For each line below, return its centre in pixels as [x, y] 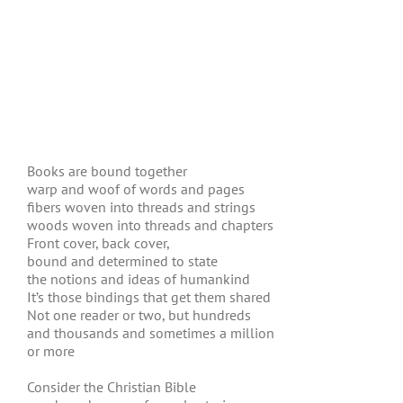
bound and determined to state [122, 261]
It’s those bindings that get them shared [149, 297]
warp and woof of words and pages [136, 189]
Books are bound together [107, 171]
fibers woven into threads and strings [141, 207]
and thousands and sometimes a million [151, 333]
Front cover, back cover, [99, 243]
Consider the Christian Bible [112, 387]
